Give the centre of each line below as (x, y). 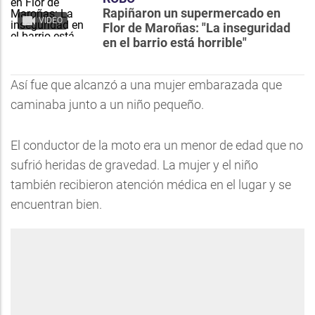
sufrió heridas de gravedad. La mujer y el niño (134, 165)
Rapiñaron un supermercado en (192, 13)
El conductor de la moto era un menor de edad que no (157, 145)
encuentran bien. (56, 204)
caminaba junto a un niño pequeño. (107, 104)
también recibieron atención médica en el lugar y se (151, 185)
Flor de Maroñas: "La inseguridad (197, 28)
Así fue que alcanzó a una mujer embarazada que (146, 85)
